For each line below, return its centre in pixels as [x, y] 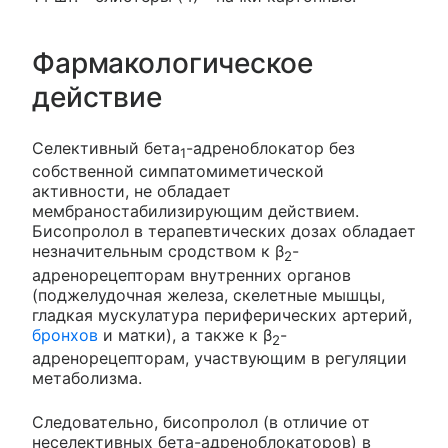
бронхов [65, 334]
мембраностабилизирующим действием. [195, 211]
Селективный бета [106, 148]
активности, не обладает [131, 191]
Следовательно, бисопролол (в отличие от [201, 421]
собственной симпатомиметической [178, 171]
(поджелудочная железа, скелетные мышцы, [208, 294]
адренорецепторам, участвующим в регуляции [219, 357]
